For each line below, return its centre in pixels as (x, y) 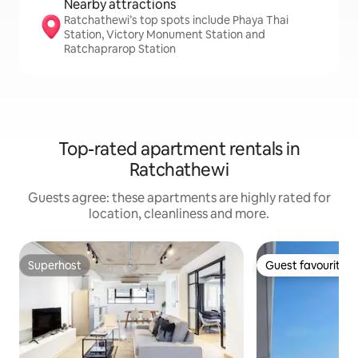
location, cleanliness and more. (179, 214)
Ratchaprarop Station (120, 49)
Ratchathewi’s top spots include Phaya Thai (176, 20)
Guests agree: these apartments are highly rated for (179, 198)
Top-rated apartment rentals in (179, 149)
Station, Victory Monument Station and (165, 34)
